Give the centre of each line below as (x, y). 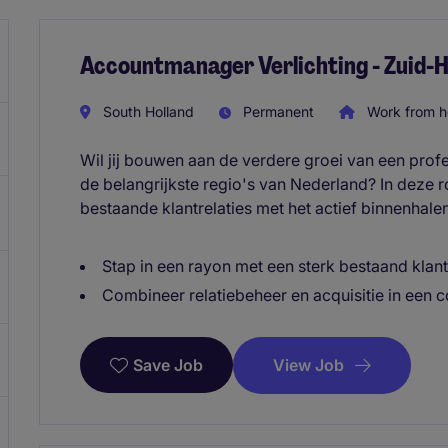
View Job (308, 364)
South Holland (146, 111)
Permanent (276, 111)
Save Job (168, 365)
